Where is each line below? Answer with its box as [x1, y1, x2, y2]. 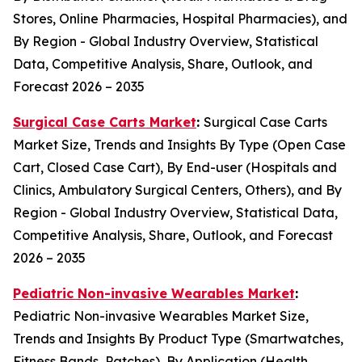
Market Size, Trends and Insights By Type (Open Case [13, 136, 346, 153]
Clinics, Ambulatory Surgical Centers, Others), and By [13, 181, 342, 198]
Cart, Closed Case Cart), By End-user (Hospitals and [13, 158, 337, 175]
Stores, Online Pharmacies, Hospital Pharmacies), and [13, 10, 347, 27]
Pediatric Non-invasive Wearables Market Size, [13, 307, 309, 324]
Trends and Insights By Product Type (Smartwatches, [13, 330, 343, 347]
